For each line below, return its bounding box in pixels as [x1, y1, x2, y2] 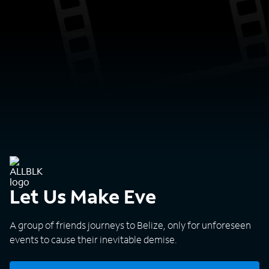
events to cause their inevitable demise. [10, 233, 177, 246]
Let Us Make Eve [10, 184, 156, 209]
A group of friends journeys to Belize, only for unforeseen [10, 219, 251, 231]
